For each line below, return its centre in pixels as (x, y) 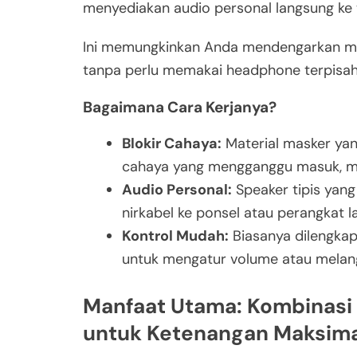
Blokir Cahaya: (172, 144)
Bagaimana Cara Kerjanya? (180, 108)
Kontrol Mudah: (175, 236)
